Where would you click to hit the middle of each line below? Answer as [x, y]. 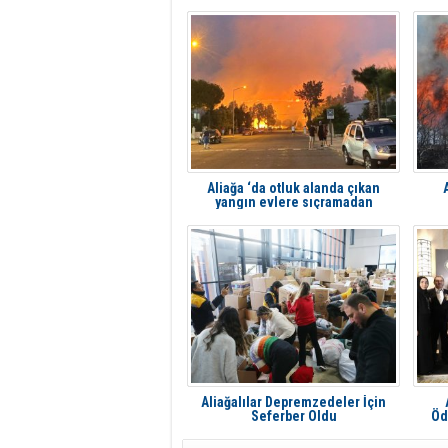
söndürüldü [293, 215]
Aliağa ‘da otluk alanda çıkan [293, 187]
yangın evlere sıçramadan [293, 201]
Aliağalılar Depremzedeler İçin [293, 401]
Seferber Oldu [293, 415]
